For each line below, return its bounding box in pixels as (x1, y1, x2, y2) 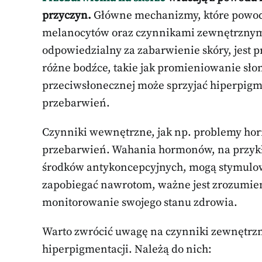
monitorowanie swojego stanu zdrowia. (42, 195, 237, 209)
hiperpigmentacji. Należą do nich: (42, 242, 212, 256)
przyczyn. (42, 8, 91, 22)
